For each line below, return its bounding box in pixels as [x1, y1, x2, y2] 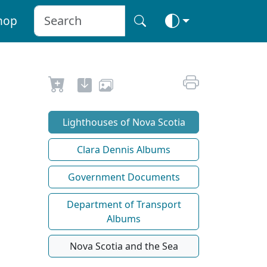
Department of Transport [66, 197, 181, 211]
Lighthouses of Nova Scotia [62, 115, 185, 129]
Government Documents [67, 170, 180, 184]
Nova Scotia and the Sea [69, 239, 178, 253]
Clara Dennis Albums [77, 142, 170, 156]
